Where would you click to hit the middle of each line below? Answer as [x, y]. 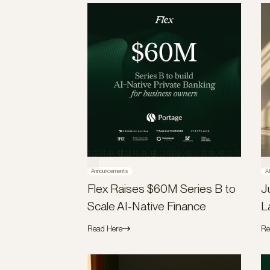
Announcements [110, 171]
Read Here [105, 229]
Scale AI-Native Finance [146, 206]
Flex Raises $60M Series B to [161, 189]
